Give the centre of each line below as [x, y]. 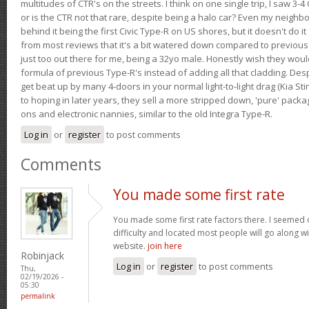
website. [130, 246]
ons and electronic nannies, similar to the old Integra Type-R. [147, 113]
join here [165, 246]
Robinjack [42, 255]
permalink [38, 296]
